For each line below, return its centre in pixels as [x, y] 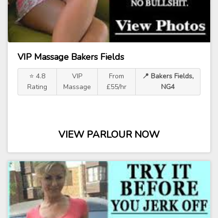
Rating [37, 87]
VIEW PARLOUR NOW [109, 135]
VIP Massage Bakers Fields [71, 57]
